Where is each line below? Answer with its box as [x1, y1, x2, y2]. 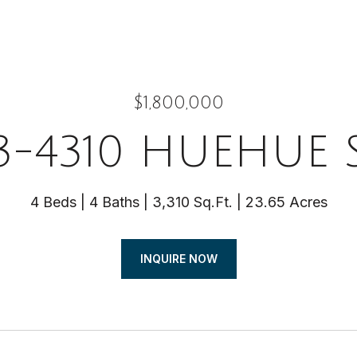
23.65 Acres [245, 194, 328, 210]
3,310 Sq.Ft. [151, 194, 233, 210]
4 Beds [29, 194, 76, 210]
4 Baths [88, 194, 139, 210]
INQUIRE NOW [139, 252, 218, 265]
